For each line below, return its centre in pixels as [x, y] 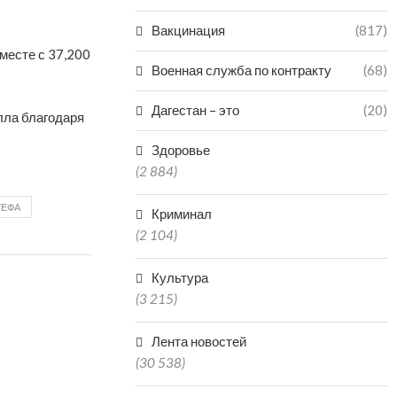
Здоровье [181, 150]
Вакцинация [189, 30]
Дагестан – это [196, 110]
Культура [180, 277]
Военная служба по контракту [242, 70]
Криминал [182, 214]
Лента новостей [199, 341]
